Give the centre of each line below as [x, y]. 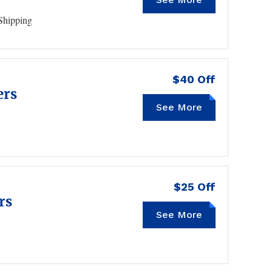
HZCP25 [193, 215]
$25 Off [195, 187]
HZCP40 [192, 107]
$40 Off [194, 79]
